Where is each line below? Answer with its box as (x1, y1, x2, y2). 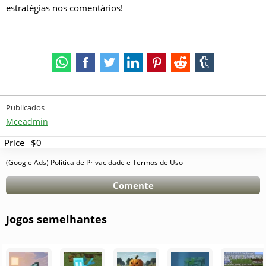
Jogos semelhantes (6, 211, 107, 226)
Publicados (6, 102, 45, 113)
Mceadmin (6, 115, 48, 127)
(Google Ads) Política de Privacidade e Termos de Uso (6, 157, 183, 167)
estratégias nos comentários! (6, 1, 123, 14)
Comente (112, 179, 154, 191)
